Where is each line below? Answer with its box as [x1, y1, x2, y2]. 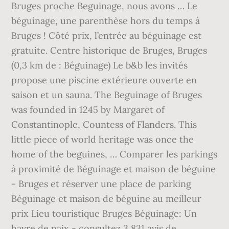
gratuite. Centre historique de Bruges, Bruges [11, 44, 208, 56]
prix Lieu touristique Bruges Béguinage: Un [11, 208, 197, 219]
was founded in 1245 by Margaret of [11, 104, 165, 116]
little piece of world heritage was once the [11, 133, 194, 145]
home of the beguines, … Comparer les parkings [11, 148, 218, 160]
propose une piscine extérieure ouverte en [11, 74, 197, 86]
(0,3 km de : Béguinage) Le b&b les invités [11, 59, 188, 71]
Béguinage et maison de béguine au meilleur [11, 193, 202, 204]
